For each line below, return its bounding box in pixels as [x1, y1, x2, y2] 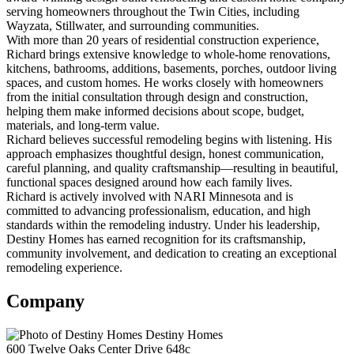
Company [6, 291, 85, 312]
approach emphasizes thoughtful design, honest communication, [6, 147, 324, 161]
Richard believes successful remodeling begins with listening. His [6, 133, 332, 147]
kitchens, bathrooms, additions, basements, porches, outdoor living [6, 62, 337, 76]
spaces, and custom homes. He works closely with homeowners [6, 76, 323, 90]
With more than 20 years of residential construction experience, [6, 33, 319, 47]
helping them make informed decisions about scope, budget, [6, 104, 304, 119]
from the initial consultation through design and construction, [6, 90, 308, 104]
